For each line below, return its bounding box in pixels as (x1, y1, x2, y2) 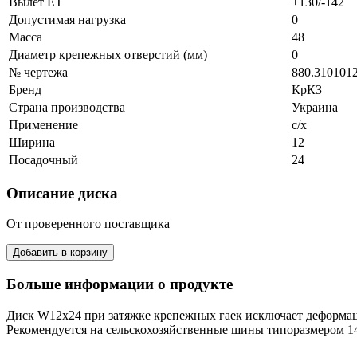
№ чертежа (9, 65, 68, 79)
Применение (9, 117, 78, 131)
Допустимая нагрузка (9, 12, 126, 26)
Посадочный (9, 152, 78, 167)
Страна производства (9, 100, 125, 114)
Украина (292, 100, 338, 114)
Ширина (9, 135, 55, 149)
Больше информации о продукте (6, 276, 233, 293)
